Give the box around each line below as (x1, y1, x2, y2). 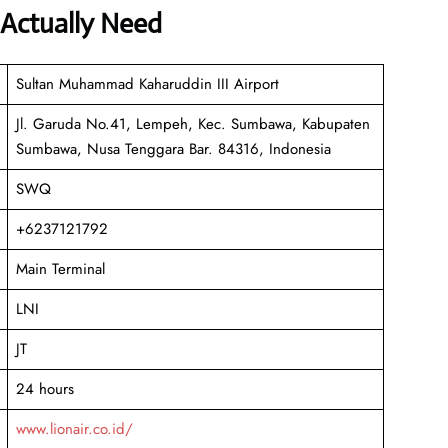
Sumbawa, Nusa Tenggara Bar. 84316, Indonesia (15, 137, 331, 160)
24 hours (15, 377, 74, 400)
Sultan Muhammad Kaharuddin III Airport (15, 72, 279, 95)
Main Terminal (15, 257, 105, 280)
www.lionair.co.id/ (15, 417, 133, 440)
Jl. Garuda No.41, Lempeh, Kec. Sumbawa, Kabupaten (15, 112, 370, 135)
